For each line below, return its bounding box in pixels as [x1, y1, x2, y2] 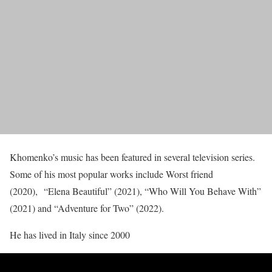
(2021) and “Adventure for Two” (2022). [10, 202, 164, 215]
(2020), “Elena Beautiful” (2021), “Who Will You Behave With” [10, 185, 261, 198]
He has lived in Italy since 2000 [10, 228, 130, 242]
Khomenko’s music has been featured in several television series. [10, 151, 255, 164]
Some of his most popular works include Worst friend [10, 168, 213, 181]
